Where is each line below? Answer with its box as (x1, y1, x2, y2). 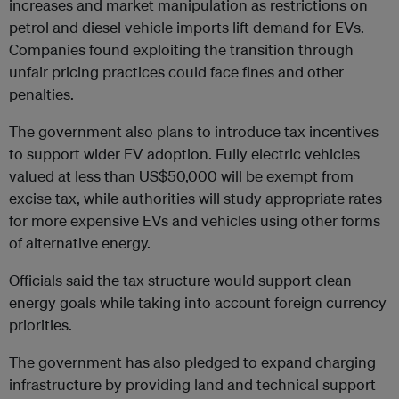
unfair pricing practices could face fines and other (9, 62, 344, 82)
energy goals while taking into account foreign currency (9, 293, 387, 313)
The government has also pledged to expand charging (9, 353, 376, 372)
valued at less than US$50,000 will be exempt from (9, 167, 354, 186)
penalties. (9, 85, 74, 104)
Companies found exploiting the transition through (9, 40, 354, 60)
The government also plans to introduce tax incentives (9, 122, 379, 142)
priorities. (9, 315, 72, 335)
